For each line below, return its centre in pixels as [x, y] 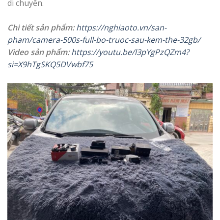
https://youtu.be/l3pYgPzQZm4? [130, 52]
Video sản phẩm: [38, 52]
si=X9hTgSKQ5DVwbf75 [50, 65]
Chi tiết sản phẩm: [41, 28]
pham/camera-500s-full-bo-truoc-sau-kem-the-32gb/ [104, 40]
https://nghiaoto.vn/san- [121, 28]
